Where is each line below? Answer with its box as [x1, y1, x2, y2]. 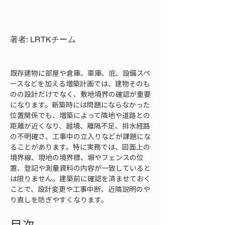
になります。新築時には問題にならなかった [10, 99, 150, 109]
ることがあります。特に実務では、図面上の [10, 142, 150, 152]
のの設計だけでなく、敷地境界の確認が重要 [10, 89, 151, 99]
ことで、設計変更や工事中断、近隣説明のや [10, 184, 150, 194]
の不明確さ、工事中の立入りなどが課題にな [10, 131, 151, 141]
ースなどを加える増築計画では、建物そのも [10, 78, 150, 88]
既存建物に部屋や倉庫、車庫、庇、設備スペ [10, 68, 150, 78]
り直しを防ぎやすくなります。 [10, 194, 108, 204]
